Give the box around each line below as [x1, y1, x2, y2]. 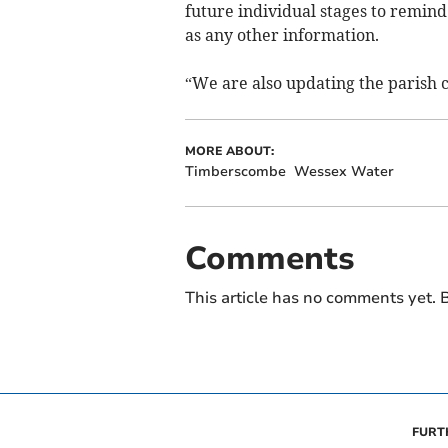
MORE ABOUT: [184, 142, 274, 159]
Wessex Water [293, 161, 394, 181]
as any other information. [184, 24, 379, 45]
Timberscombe [184, 161, 286, 181]
